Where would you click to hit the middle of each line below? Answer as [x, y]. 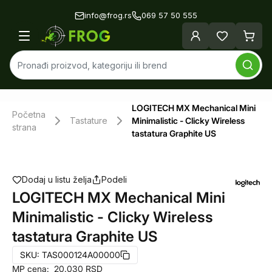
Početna [29, 114]
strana [24, 127]
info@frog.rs [108, 15]
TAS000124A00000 [81, 255]
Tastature [89, 121]
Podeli [114, 179]
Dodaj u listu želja [57, 179]
